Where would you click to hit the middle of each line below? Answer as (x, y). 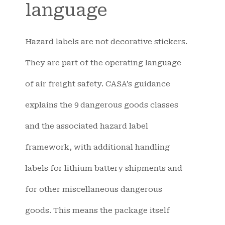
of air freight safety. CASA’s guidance (98, 84)
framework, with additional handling (97, 147)
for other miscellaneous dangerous (94, 190)
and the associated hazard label (87, 126)
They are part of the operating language (103, 63)
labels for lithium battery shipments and (104, 168)
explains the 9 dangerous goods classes (102, 105)
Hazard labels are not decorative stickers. (106, 42)
